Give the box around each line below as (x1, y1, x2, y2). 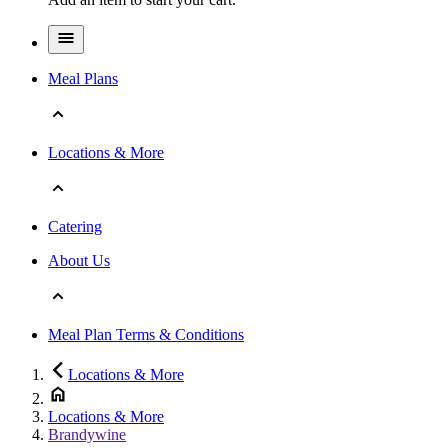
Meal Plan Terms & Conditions (48, 325, 244, 343)
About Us (48, 251, 110, 269)
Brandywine (48, 425, 126, 443)
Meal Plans (48, 69, 118, 87)
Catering (48, 217, 102, 235)
